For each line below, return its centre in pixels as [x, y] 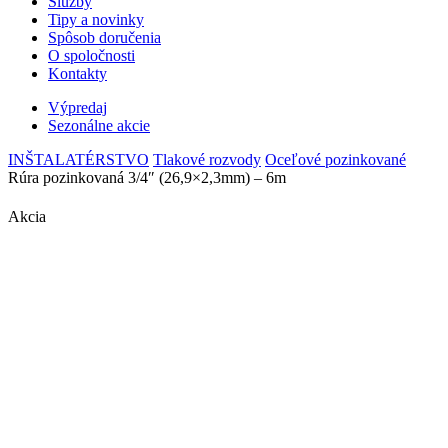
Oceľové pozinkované [335, 159]
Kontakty [77, 73]
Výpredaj [77, 107]
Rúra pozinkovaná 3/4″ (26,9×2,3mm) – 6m [147, 177]
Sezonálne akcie [99, 125]
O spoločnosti [91, 55]
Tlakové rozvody [207, 159]
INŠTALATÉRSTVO [78, 159]
